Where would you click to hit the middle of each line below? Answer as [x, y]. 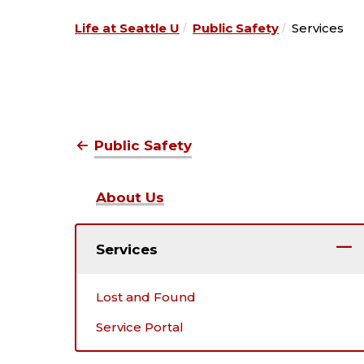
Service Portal [140, 327]
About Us [130, 197]
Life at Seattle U [127, 28]
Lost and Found [146, 297]
